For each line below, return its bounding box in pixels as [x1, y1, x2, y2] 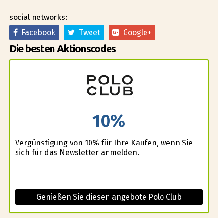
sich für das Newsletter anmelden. [15, 147, 139, 157]
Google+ [119, 27, 151, 37]
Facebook [17, 27, 55, 37]
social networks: [9, 12, 67, 22]
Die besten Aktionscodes [9, 42, 116, 54]
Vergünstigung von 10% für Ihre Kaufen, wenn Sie [15, 138, 193, 147]
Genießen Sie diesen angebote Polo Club [36, 192, 182, 201]
